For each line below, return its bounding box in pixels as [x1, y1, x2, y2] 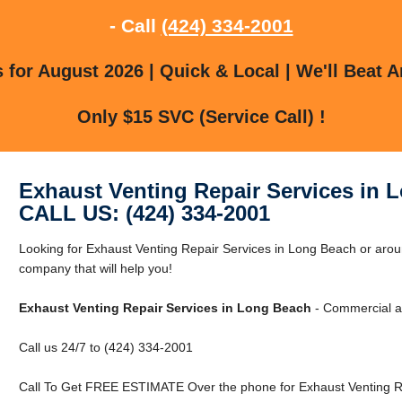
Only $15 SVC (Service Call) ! [76, 106, 326, 127]
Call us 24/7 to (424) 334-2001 [18, 339, 193, 354]
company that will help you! [18, 260, 172, 275]
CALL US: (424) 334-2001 [18, 200, 270, 225]
